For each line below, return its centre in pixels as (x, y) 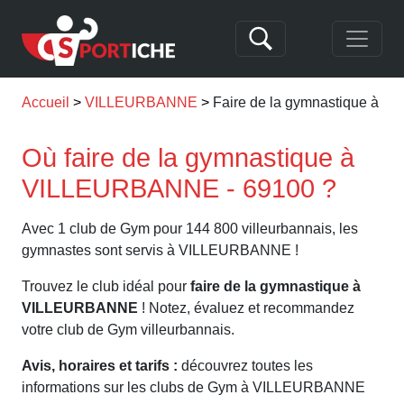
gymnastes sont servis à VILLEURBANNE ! (160, 250)
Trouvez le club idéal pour (106, 286)
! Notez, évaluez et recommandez (246, 308)
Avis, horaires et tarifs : (100, 366)
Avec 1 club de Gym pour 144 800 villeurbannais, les (190, 229)
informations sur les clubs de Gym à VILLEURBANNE (193, 387)
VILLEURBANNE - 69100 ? (179, 188)
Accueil (46, 102)
